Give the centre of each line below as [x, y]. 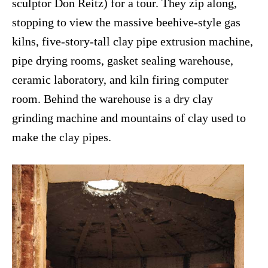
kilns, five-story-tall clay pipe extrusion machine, [133, 42]
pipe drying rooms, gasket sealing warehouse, [123, 61]
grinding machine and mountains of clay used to [129, 118]
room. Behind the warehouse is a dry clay [112, 99]
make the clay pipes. [62, 137]
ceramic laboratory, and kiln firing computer [120, 80]
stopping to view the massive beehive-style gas [126, 22]
